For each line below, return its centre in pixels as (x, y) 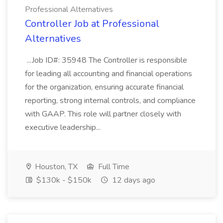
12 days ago (133, 180)
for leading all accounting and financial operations (109, 74)
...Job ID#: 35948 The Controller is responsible (106, 60)
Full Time (113, 167)
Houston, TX (55, 167)
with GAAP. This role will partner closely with (103, 114)
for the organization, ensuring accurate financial (104, 87)
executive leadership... (64, 127)
